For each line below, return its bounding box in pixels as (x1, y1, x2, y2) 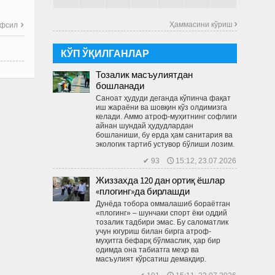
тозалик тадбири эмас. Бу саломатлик (96, 217, 228, 227)
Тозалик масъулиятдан (96, 68, 193, 80)
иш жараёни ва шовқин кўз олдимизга (96, 103, 227, 112)
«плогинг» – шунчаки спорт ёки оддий (96, 208, 227, 217)
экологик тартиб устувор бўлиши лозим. (96, 139, 234, 149)
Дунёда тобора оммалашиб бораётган (96, 199, 230, 208)
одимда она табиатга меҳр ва (96, 245, 199, 254)
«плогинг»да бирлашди (96, 185, 190, 197)
